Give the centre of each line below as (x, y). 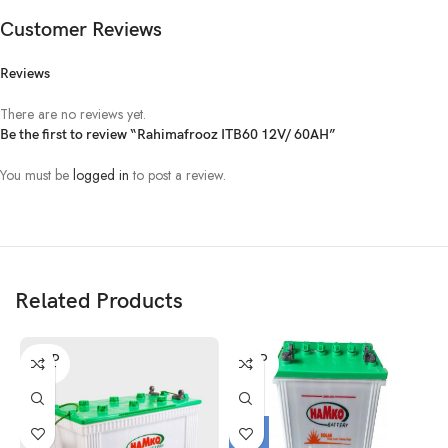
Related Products (99, 301)
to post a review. (177, 174)
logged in (101, 174)
